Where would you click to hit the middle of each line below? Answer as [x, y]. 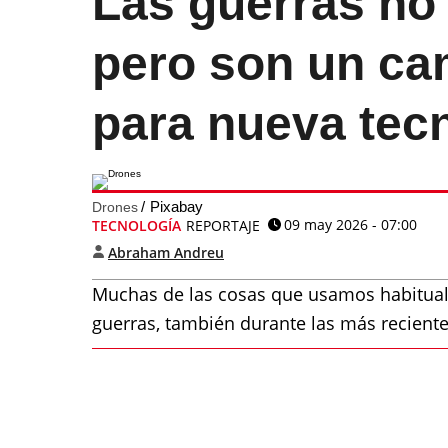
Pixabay [176, 206]
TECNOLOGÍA [136, 225]
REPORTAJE [223, 225]
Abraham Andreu [166, 252]
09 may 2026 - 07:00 [350, 224]
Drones [115, 207]
